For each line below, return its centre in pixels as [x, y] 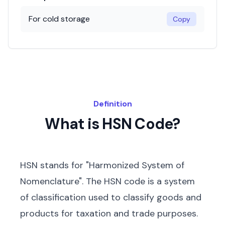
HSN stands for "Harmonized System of [102, 165]
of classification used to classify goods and [111, 197]
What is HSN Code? [113, 124]
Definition [113, 104]
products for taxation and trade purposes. [109, 213]
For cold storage [59, 19]
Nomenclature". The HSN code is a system [107, 181]
